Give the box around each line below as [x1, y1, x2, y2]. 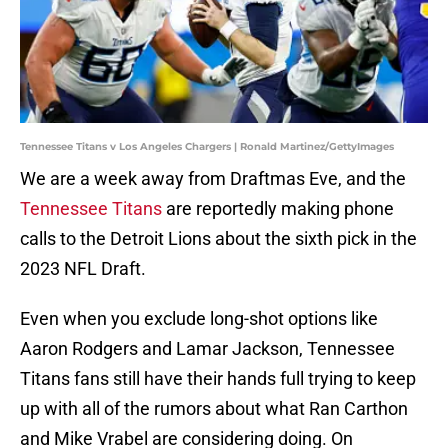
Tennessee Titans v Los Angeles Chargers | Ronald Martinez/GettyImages [20, 140, 394, 154]
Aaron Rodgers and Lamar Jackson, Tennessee [20, 338, 395, 360]
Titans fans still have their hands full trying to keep [20, 368, 416, 390]
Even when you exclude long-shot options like [20, 308, 378, 330]
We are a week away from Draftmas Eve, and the [20, 168, 406, 190]
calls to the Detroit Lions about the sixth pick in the [20, 228, 417, 250]
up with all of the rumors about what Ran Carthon [20, 398, 408, 420]
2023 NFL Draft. [20, 258, 146, 280]
